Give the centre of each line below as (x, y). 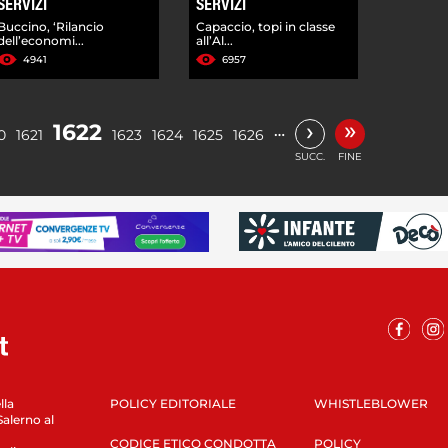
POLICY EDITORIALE (172, 403)
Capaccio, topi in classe (266, 26)
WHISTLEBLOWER (370, 403)
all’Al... (215, 40)
